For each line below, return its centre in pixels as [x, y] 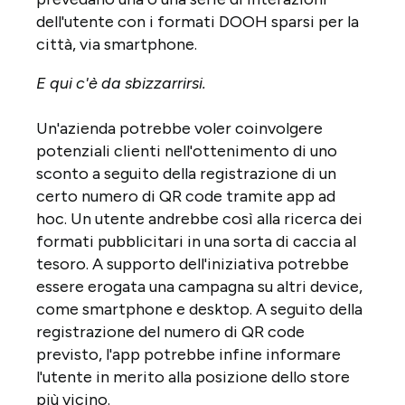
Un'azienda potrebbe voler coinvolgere [179, 128]
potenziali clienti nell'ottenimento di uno [187, 151]
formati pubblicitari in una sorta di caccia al [196, 241]
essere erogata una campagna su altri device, [199, 286]
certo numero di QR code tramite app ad [186, 196]
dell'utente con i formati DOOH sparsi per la [198, 21]
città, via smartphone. [117, 44]
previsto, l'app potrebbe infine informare [188, 354]
